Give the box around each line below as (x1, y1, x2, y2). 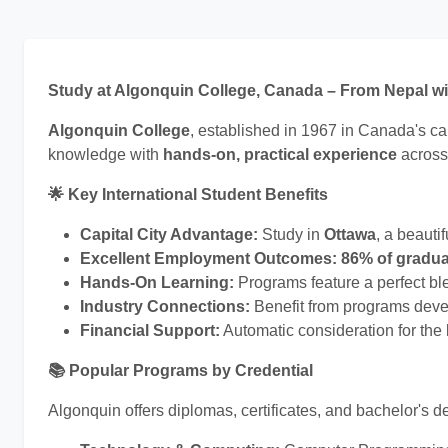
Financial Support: (80, 321, 220, 339)
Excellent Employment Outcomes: (80, 249, 337, 267)
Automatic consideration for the (220, 321, 446, 339)
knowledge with (48, 145, 163, 163)
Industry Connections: (80, 297, 250, 315)
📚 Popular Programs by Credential (48, 361, 313, 379)
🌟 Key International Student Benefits (48, 185, 328, 203)
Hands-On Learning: (80, 273, 234, 291)
